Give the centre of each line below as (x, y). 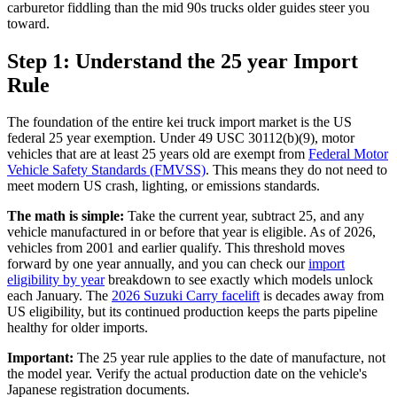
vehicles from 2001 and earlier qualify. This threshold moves (176, 248)
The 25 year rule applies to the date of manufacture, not (230, 358)
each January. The (59, 296)
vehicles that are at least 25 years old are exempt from (158, 154)
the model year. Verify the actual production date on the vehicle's (187, 374)
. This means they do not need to (296, 170)
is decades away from (322, 296)
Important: (40, 358)
